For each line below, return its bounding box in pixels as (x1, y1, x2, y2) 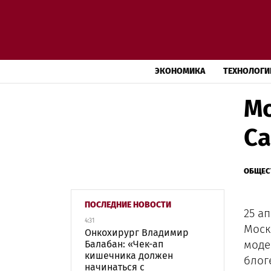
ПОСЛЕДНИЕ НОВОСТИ (85, 200, 171, 210)
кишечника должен (85, 250, 173, 261)
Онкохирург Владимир (85, 227, 189, 238)
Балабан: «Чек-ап (85, 238, 163, 250)
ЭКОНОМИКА (155, 66, 205, 76)
